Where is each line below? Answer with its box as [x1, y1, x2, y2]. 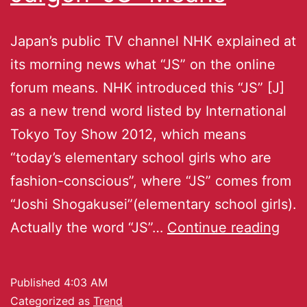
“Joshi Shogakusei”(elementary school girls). [10, 195, 297, 212]
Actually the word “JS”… [10, 219, 167, 236]
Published [10, 275, 64, 289]
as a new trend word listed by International [10, 102, 286, 119]
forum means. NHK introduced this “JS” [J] [10, 79, 284, 96]
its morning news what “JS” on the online [10, 56, 275, 73]
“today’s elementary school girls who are [10, 149, 271, 166]
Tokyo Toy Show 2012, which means [10, 125, 246, 143]
